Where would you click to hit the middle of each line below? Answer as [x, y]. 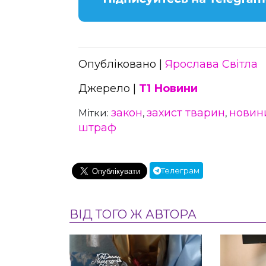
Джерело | [109, 88]
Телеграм [180, 170]
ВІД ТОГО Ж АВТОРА [133, 214]
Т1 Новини [168, 88]
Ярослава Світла [211, 64]
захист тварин [186, 113]
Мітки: [95, 113]
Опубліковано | [122, 64]
